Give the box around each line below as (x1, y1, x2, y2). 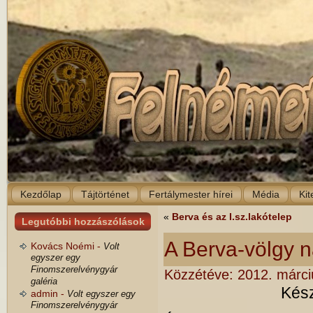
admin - (31, 288, 67, 299)
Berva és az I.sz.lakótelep (172, 211, 292, 222)
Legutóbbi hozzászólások (22, 216, 145, 227)
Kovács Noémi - (31, 240, 103, 252)
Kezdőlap (20, 189, 61, 200)
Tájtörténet (81, 189, 129, 200)
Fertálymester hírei (149, 189, 233, 200)
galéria (31, 276, 57, 287)
